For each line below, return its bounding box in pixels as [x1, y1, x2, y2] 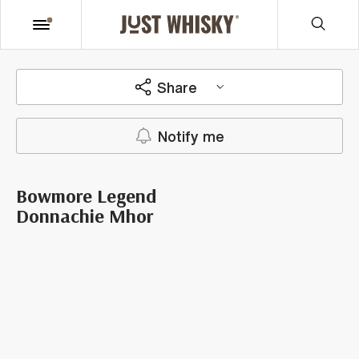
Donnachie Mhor [16, 204, 153, 228]
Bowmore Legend [16, 184, 156, 208]
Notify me [157, 128, 224, 143]
